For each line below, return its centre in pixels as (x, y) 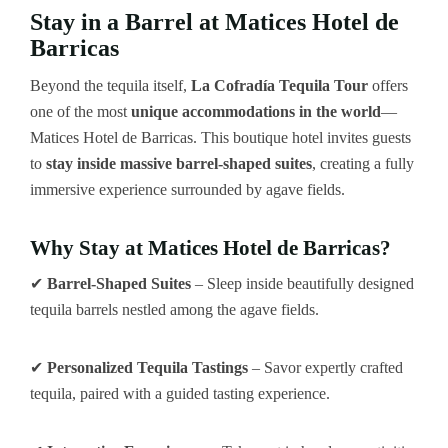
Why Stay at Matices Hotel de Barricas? (210, 247)
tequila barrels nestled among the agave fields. (174, 310)
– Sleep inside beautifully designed (302, 284)
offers (388, 85)
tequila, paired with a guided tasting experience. (180, 394)
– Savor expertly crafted (325, 368)
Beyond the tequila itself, (110, 85)
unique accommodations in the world (256, 111)
